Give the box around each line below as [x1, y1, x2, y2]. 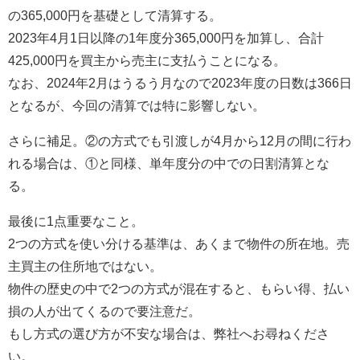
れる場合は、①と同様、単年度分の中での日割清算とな [8, 156, 329, 170]
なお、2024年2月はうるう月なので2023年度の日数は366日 [8, 76, 352, 89]
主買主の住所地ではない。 [8, 259, 162, 272]
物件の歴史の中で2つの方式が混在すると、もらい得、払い [8, 281, 350, 295]
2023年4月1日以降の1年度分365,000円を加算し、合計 [8, 31, 324, 44]
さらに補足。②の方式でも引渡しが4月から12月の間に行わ [8, 133, 351, 147]
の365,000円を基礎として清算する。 [8, 8, 222, 22]
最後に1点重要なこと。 [8, 214, 144, 227]
